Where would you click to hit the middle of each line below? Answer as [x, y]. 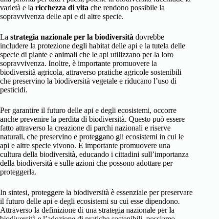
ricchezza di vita [62, 8]
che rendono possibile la [127, 8]
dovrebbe [149, 37]
